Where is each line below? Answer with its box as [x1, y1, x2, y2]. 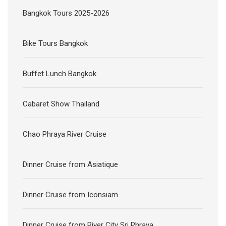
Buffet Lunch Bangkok [23, 69, 96, 79]
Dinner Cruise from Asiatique [23, 160, 118, 169]
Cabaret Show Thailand [23, 99, 99, 109]
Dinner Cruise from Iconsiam [23, 190, 118, 200]
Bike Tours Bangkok [23, 39, 88, 48]
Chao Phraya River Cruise [23, 130, 106, 139]
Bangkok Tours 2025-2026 [23, 9, 109, 18]
